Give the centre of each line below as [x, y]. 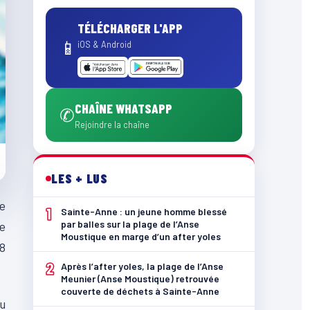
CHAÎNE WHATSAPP [124, 108]
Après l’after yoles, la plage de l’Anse [142, 266]
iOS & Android [104, 44]
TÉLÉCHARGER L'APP [130, 28]
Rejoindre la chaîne [112, 125]
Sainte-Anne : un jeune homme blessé [144, 211]
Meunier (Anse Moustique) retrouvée [140, 279]
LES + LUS [80, 178]
